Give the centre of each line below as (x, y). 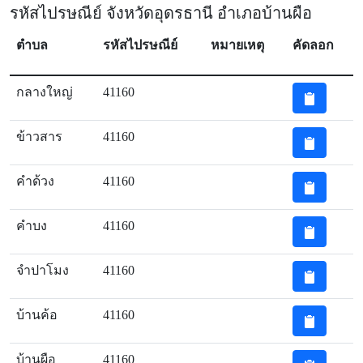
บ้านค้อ (37, 315)
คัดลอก (313, 45)
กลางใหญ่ (45, 92)
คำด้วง (35, 181)
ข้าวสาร (39, 137)
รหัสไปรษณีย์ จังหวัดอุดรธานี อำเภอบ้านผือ (161, 13)
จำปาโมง (43, 270)
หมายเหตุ (237, 45)
